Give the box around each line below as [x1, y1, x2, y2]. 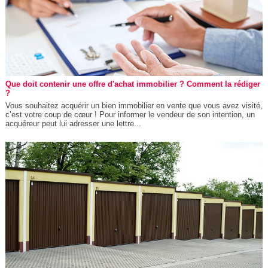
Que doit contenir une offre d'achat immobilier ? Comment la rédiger [5, 79, 260, 89]
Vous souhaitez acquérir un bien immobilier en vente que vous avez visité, [5, 100, 263, 110]
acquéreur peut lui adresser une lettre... [5, 118, 141, 128]
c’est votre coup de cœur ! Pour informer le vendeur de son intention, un [5, 109, 255, 119]
